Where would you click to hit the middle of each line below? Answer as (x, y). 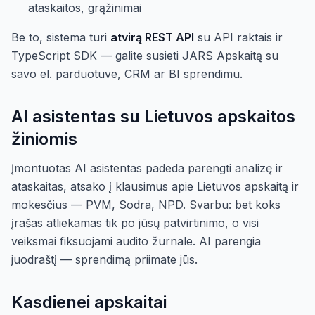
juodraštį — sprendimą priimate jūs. (104, 259)
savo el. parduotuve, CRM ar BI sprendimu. (127, 74)
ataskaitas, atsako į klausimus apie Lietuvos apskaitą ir (155, 186)
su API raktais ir (238, 37)
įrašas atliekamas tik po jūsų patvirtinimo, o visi (135, 223)
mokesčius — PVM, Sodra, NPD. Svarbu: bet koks (146, 205)
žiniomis (44, 139)
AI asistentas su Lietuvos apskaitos (153, 116)
